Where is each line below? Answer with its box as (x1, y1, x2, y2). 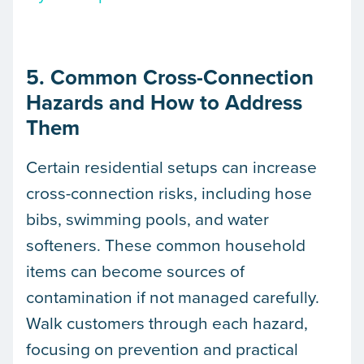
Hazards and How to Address (26, 86, 302, 118)
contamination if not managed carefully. (26, 284, 319, 309)
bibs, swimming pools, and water (26, 206, 269, 231)
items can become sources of (26, 258, 245, 283)
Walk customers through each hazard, (26, 310, 308, 335)
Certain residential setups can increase (26, 154, 317, 179)
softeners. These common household (26, 232, 305, 257)
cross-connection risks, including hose (26, 180, 312, 205)
